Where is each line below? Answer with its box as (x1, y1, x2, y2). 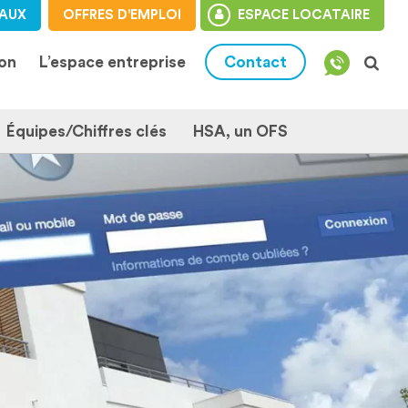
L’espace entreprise (39, 55, 186, 70)
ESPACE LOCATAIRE (237, 7, 370, 22)
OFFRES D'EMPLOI (62, 7, 181, 22)
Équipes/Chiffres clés (6, 124, 167, 139)
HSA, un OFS (193, 124, 288, 139)
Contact (224, 55, 287, 70)
